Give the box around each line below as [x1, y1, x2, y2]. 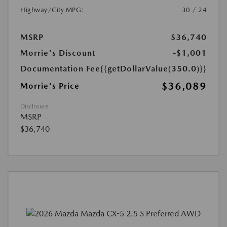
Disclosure [20, 103, 48, 110]
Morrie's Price [20, 81, 80, 91]
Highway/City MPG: [20, 6, 84, 14]
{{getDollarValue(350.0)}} [100, 64, 207, 74]
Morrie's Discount [20, 48, 95, 58]
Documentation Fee [20, 64, 100, 74]
